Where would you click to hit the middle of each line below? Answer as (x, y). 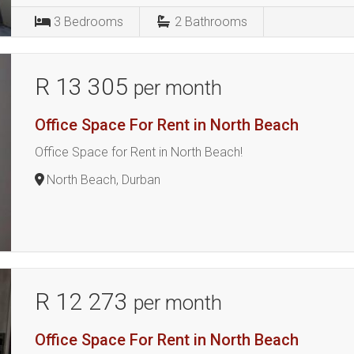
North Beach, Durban (104, 180)
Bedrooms (94, 22)
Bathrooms (217, 22)
